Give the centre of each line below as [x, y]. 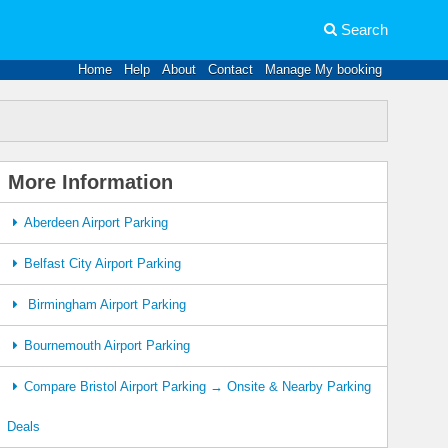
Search [364, 29]
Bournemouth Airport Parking [106, 345]
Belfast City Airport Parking [102, 263]
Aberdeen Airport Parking [95, 222]
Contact [230, 69]
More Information [91, 182]
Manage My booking [323, 69]
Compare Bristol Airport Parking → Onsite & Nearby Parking [197, 386]
